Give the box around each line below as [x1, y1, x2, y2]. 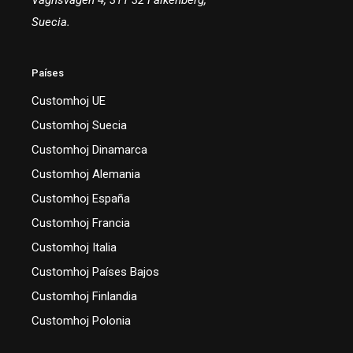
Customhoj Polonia [32, 314, 131, 329]
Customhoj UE [32, 94, 106, 109]
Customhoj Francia [32, 216, 130, 231]
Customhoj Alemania [32, 167, 140, 182]
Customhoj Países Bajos [32, 265, 159, 280]
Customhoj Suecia [32, 118, 127, 133]
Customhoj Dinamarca [32, 143, 147, 158]
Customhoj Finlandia [32, 289, 137, 304]
